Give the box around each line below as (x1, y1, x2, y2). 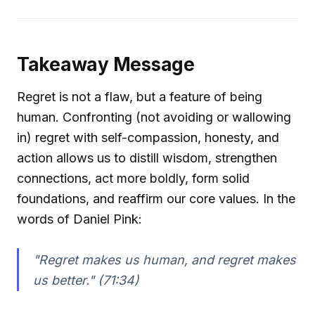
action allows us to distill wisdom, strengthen (17, 150, 277, 165)
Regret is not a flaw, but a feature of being (17, 89, 262, 104)
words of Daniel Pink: (17, 211, 142, 226)
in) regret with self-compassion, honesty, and (17, 129, 279, 145)
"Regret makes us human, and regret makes (32, 252, 296, 267)
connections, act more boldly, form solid (17, 170, 250, 186)
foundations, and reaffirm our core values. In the (17, 191, 295, 206)
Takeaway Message (17, 53, 195, 76)
